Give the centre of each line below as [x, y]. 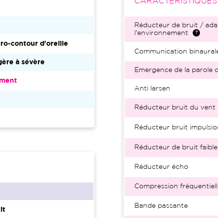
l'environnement [161, 33]
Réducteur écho [161, 167]
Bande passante [161, 206]
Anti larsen [152, 89]
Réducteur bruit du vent [175, 108]
